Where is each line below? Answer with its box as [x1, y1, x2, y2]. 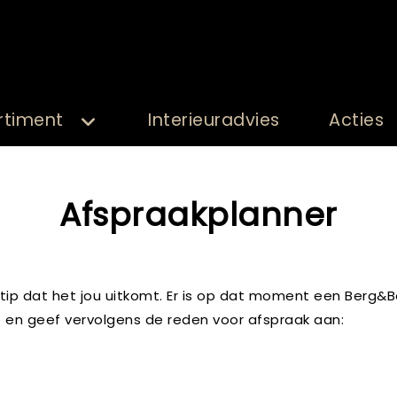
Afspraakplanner [59, 192, 338, 237]
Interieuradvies [148, 108, 280, 132]
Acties [329, 108, 384, 132]
